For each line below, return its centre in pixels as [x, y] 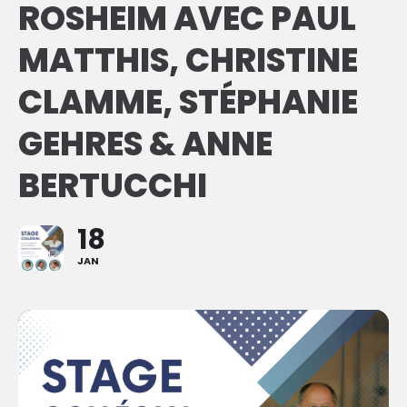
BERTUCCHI [113, 186]
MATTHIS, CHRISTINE [188, 61]
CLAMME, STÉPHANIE [188, 103]
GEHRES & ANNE [145, 144]
